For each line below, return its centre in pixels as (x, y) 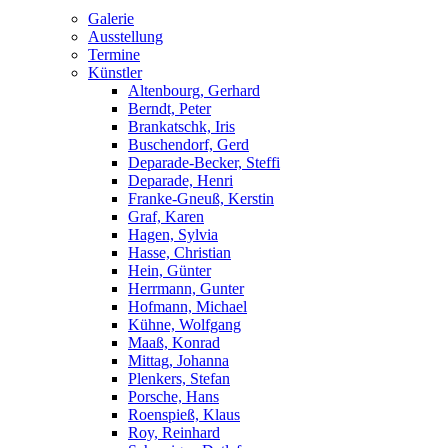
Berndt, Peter (169, 108)
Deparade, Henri (180, 180)
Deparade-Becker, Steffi (204, 162)
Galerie (111, 18)
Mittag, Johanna (178, 360)
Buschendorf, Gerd (188, 144)
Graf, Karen (166, 216)
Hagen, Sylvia (173, 234)
